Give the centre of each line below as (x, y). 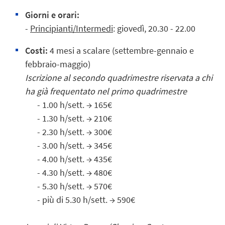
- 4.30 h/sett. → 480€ (69, 172)
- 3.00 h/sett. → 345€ (69, 145)
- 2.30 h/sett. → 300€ (69, 132)
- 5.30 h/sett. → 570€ (69, 186)
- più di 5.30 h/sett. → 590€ (80, 199)
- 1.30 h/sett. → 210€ (69, 118)
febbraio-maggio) (58, 64)
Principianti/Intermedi (72, 28)
